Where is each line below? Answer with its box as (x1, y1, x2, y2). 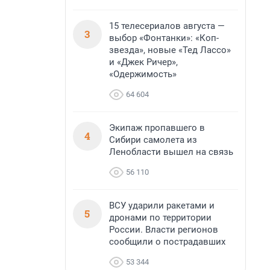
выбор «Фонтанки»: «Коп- (109, 33, 219, 43)
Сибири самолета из (109, 134, 197, 145)
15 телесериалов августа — (109, 20, 225, 31)
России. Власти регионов (109, 224, 218, 235)
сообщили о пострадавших (109, 236, 225, 247)
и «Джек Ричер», (109, 57, 178, 67)
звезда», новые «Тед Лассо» (109, 45, 231, 55)
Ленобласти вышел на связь (109, 146, 233, 157)
